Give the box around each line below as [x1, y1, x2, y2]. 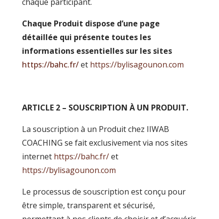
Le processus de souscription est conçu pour [22, 186, 186, 197]
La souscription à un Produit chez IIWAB [22, 124, 169, 134]
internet [22, 151, 52, 162]
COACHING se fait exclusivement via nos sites [22, 137, 188, 148]
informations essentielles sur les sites [22, 45, 172, 56]
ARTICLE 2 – [22, 102, 66, 113]
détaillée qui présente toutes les [22, 32, 151, 43]
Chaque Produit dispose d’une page [22, 18, 160, 29]
